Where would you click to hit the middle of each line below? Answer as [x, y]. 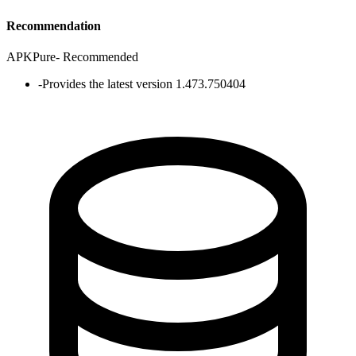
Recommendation [54, 25]
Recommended [101, 56]
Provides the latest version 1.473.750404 [144, 83]
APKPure [31, 56]
